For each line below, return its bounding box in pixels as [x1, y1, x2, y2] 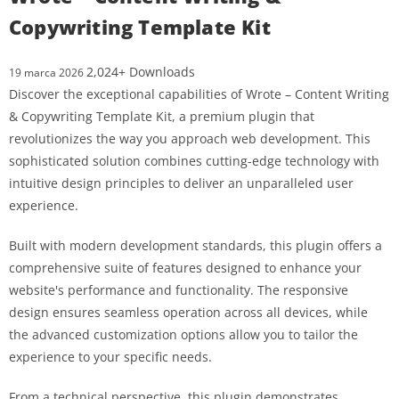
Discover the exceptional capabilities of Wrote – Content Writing [9, 85, 389, 102]
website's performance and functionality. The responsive [9, 281, 348, 298]
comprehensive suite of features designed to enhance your [9, 258, 362, 276]
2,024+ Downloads [86, 62, 195, 80]
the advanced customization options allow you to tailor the [9, 325, 358, 343]
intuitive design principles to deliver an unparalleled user [9, 174, 354, 191]
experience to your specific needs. [9, 347, 212, 365]
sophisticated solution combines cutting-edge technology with [9, 151, 379, 169]
